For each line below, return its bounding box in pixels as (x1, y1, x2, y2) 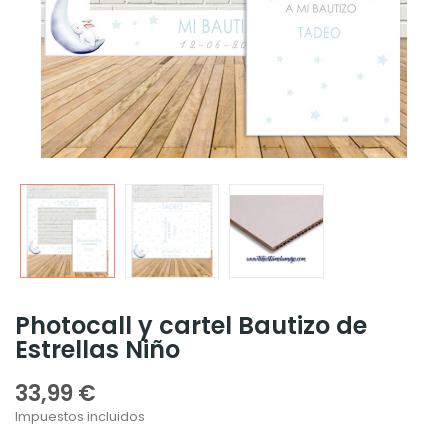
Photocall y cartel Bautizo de (15, 309, 367, 343)
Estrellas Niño (15, 333, 180, 367)
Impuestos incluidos (15, 407, 145, 427)
